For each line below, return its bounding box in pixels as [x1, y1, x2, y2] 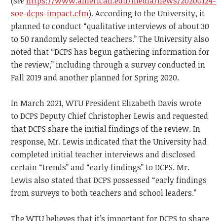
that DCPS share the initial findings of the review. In [11, 123, 201, 135]
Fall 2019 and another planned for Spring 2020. [11, 72, 180, 83]
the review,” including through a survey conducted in [11, 59, 206, 71]
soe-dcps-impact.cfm [11, 8, 89, 19]
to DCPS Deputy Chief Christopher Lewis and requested [11, 110, 209, 122]
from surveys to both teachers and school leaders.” [11, 187, 197, 199]
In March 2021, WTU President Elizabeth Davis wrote [11, 98, 202, 109]
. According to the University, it [91, 8, 205, 19]
